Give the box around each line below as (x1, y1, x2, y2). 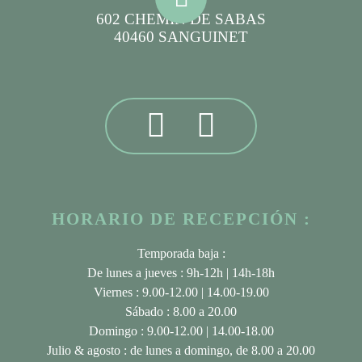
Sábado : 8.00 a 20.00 (125, 304, 237, 318)
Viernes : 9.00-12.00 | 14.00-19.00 (93, 284, 269, 299)
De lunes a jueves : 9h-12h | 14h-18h (87, 265, 275, 280)
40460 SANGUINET (114, 27, 248, 45)
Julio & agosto (47, 343, 120, 357)
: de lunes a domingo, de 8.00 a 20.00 (120, 343, 315, 357)
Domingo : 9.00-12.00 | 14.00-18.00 (88, 323, 274, 338)
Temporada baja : (137, 246, 225, 260)
